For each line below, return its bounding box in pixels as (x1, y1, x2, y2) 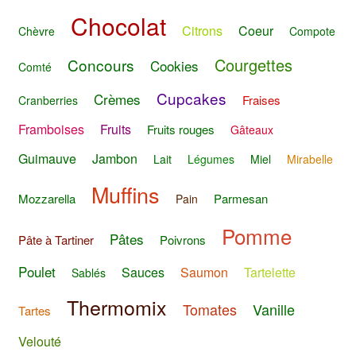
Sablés (72, 265, 106, 281)
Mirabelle (287, 150, 333, 167)
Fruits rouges (147, 121, 215, 138)
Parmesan (214, 189, 268, 207)
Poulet (18, 261, 56, 282)
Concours (68, 54, 134, 76)
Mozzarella (18, 189, 75, 207)
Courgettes (215, 53, 292, 77)
